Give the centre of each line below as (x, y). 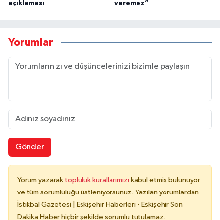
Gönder (29, 147)
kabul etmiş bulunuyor (165, 180)
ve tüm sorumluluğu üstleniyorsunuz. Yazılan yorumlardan (108, 192)
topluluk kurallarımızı (98, 180)
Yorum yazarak (41, 180)
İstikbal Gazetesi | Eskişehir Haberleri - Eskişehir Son (100, 205)
